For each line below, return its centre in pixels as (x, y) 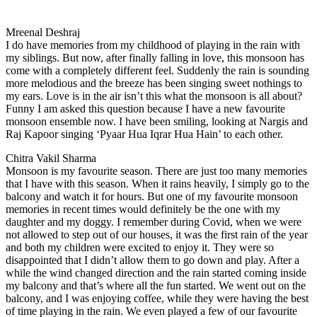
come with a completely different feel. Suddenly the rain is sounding (157, 70)
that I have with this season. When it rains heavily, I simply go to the (157, 183)
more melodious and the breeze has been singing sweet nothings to (154, 83)
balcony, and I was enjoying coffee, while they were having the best (157, 298)
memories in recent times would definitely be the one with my (143, 209)
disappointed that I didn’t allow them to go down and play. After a (152, 260)
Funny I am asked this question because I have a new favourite (145, 108)
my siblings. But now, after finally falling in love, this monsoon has (155, 57)
